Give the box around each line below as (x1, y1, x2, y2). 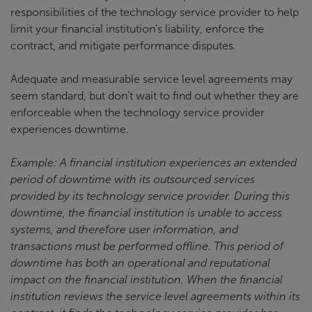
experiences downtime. (10, 123, 129, 136)
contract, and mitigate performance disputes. (10, 40, 236, 52)
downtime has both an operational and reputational (10, 257, 270, 270)
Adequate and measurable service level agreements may (10, 73, 292, 86)
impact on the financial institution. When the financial (10, 274, 283, 286)
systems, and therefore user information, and (10, 224, 238, 236)
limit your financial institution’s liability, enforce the (10, 23, 264, 36)
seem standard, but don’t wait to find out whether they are (10, 90, 299, 102)
